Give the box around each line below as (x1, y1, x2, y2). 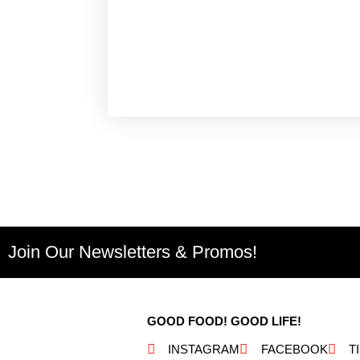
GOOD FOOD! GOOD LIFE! (147, 313, 302, 328)
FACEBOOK (260, 342, 328, 356)
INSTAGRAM (168, 342, 240, 356)
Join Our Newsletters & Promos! (8, 242, 257, 263)
